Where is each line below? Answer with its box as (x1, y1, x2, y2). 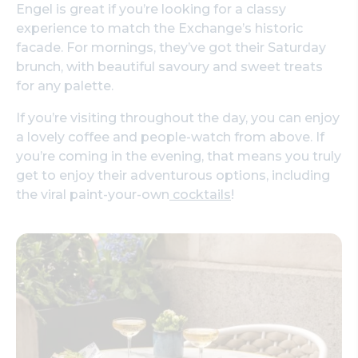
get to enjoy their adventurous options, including (16, 167, 330, 183)
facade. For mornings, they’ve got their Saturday (16, 39, 326, 55)
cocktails (169, 186, 231, 202)
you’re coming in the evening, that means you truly (16, 148, 341, 164)
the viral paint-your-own (16, 186, 169, 202)
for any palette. (16, 78, 113, 93)
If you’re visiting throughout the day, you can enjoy (16, 109, 340, 125)
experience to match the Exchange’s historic (16, 20, 303, 36)
